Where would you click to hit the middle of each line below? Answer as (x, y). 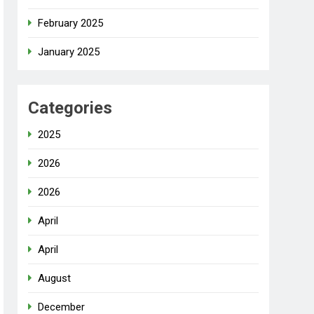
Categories (70, 108)
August (55, 279)
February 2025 (71, 23)
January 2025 (69, 52)
